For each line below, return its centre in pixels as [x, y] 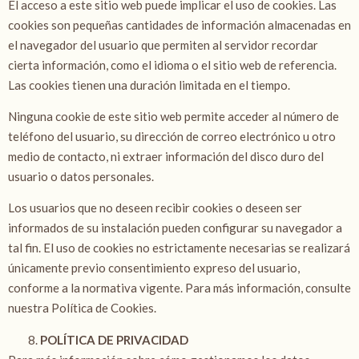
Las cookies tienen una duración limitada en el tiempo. [149, 85]
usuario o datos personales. [82, 177]
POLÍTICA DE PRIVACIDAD [115, 339]
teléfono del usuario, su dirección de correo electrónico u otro [172, 137]
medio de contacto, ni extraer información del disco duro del [166, 157]
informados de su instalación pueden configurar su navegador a [175, 228]
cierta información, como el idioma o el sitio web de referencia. [172, 65]
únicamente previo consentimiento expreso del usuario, [154, 268]
